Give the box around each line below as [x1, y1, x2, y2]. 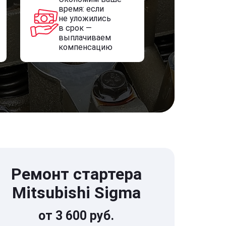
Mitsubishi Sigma [12, 183, 141, 202]
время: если [58, 4, 104, 14]
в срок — [58, 23, 92, 33]
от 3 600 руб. [38, 208, 114, 223]
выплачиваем [58, 33, 111, 42]
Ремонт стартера [11, 164, 142, 184]
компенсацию [58, 42, 112, 52]
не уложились [58, 14, 111, 23]
